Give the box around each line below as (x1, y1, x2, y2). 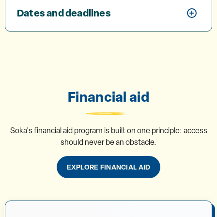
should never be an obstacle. (61, 137, 156, 147)
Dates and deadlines (17, 6, 111, 19)
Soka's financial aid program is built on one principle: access (10, 125, 207, 136)
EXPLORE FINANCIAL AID (66, 162, 151, 171)
